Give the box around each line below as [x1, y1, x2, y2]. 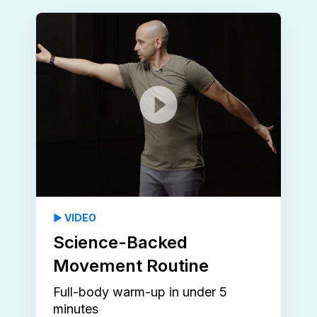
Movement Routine [53, 255, 209, 277]
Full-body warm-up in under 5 [53, 284, 227, 300]
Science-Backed [53, 232, 188, 253]
